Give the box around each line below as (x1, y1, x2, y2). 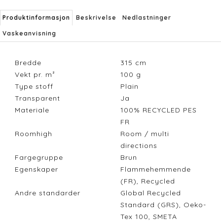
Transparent (15, 94, 60, 103)
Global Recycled (120, 188, 181, 198)
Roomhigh (15, 129, 52, 139)
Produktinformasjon (2, 14, 70, 22)
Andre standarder (15, 188, 80, 198)
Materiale (15, 106, 49, 115)
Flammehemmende (120, 165, 191, 174)
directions (120, 141, 162, 150)
